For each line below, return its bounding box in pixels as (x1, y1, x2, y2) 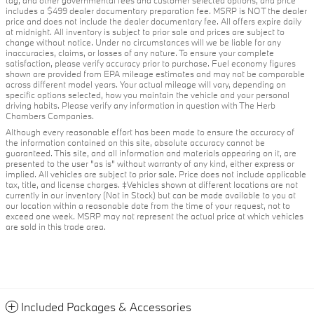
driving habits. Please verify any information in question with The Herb (6, 100, 275, 111)
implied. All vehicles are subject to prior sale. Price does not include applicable (6, 168, 306, 180)
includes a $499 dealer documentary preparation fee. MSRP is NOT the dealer (6, 5, 307, 17)
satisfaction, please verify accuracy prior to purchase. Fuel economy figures (6, 57, 296, 69)
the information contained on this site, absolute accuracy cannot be (6, 137, 265, 149)
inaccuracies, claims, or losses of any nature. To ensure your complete (6, 47, 274, 59)
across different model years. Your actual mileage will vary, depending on (6, 78, 286, 90)
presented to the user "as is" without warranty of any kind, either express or (6, 158, 294, 170)
